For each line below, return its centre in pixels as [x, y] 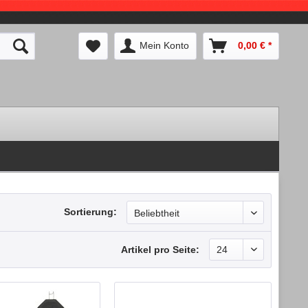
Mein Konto [164, 45]
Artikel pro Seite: [160, 250]
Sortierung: [90, 212]
